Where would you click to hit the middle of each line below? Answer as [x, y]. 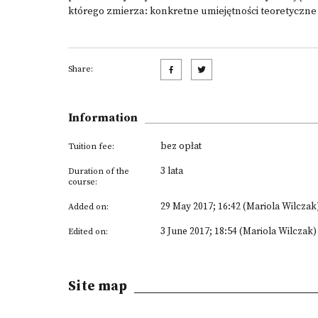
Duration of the [99, 171]
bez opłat [181, 146]
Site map [98, 286]
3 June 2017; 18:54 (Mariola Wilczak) [238, 231]
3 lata [172, 171]
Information [103, 118]
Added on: [88, 207]
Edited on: [88, 232]
